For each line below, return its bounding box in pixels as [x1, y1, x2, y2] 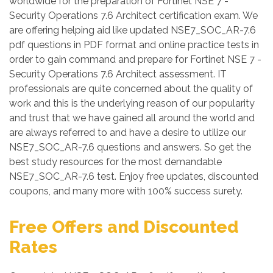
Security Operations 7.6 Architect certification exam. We [9, 10, 258, 21]
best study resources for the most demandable [9, 156, 222, 168]
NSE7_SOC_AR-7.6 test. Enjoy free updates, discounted [9, 171, 258, 182]
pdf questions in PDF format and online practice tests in [9, 39, 259, 51]
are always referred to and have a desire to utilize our [9, 127, 246, 138]
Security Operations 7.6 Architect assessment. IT [9, 68, 227, 80]
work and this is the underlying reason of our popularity [9, 97, 255, 109]
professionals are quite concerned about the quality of [9, 83, 253, 94]
